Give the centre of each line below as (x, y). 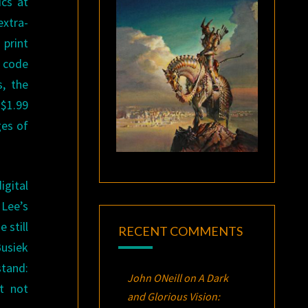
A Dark (213, 277)
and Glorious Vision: (173, 296)
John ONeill (154, 277)
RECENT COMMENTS (180, 231)
